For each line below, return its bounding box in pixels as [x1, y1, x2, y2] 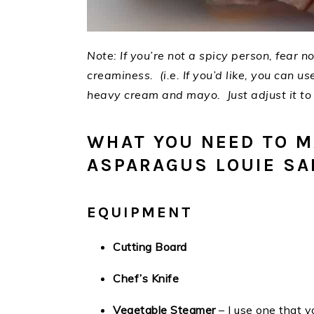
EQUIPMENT [87, 203, 193, 221]
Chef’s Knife [113, 271, 179, 285]
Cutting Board [113, 240, 187, 254]
